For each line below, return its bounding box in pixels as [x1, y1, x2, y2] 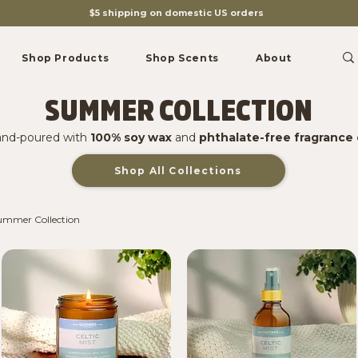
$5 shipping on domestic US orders [89, 7, 264, 18]
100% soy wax [89, 129, 172, 145]
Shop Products [22, 52, 109, 64]
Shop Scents [145, 52, 219, 64]
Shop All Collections [113, 164, 242, 177]
